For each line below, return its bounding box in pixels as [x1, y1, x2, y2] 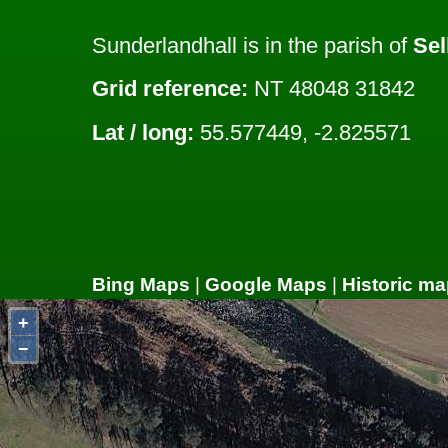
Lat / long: [92, 119, 194, 145]
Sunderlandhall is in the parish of [92, 33, 413, 59]
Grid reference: [92, 76, 248, 102]
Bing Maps [92, 274, 190, 296]
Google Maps [205, 274, 327, 296]
